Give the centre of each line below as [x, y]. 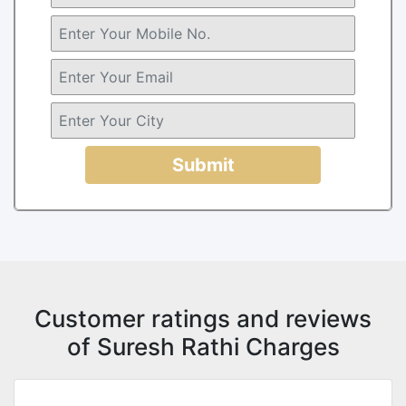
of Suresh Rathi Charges [203, 346]
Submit [203, 164]
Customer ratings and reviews [203, 318]
